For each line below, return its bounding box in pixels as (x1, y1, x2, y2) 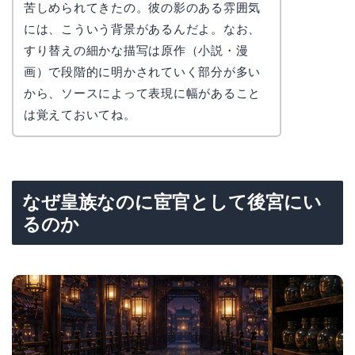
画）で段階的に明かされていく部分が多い (23, 64, 261, 78)
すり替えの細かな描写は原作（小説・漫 (23, 43, 249, 57)
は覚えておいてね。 (23, 107, 136, 121)
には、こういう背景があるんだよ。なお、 (23, 21, 261, 36)
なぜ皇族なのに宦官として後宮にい (22, 192, 322, 213)
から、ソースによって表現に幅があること (23, 86, 261, 100)
